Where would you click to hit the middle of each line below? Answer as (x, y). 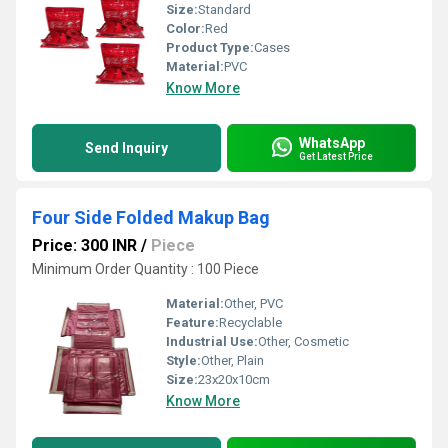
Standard (224, 9)
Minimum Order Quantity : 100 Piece (145, 269)
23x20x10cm (234, 379)
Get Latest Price (336, 156)
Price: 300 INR (84, 245)
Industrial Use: (212, 341)
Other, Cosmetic (303, 341)
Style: (183, 360)
